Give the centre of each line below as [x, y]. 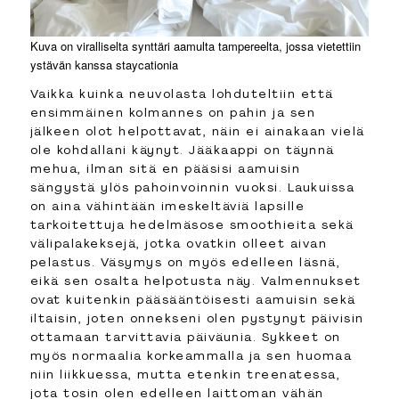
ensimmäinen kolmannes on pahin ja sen [173, 112]
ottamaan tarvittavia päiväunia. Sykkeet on [185, 336]
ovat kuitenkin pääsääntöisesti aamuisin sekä [193, 299]
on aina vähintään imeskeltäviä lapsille [167, 205]
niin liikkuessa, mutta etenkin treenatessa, [185, 374]
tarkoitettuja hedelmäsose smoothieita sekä [192, 224]
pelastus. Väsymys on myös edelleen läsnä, [185, 261]
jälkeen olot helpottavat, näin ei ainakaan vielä [197, 130]
